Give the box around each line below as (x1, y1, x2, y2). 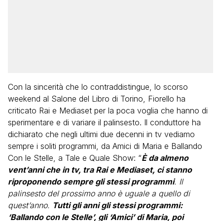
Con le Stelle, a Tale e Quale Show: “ (8, 153, 142, 163)
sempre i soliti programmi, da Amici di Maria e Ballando (8, 141, 202, 151)
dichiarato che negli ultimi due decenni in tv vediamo (8, 129, 195, 139)
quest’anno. (8, 200, 52, 210)
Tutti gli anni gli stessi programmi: (52, 200, 183, 210)
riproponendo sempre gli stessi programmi (8, 177, 174, 186)
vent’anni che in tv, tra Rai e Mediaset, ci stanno (8, 165, 192, 175)
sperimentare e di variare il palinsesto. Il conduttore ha (8, 117, 201, 127)
